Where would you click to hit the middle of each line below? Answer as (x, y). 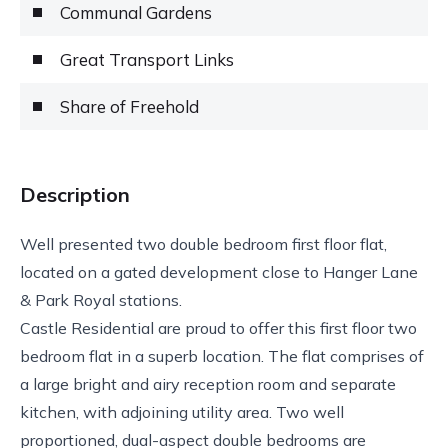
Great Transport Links (147, 59)
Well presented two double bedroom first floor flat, (203, 244)
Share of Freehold (129, 106)
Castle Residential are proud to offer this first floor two (218, 328)
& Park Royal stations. (103, 300)
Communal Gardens (136, 12)
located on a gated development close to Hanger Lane (219, 272)
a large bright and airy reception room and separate (208, 384)
